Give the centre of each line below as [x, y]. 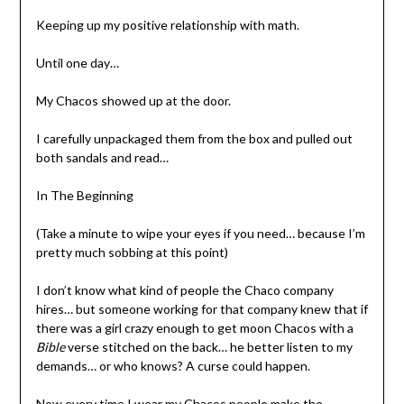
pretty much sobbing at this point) [132, 252]
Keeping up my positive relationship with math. [167, 24]
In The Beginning [84, 195]
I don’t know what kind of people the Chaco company [184, 289]
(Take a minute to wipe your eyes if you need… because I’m [200, 233]
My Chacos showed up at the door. [133, 100]
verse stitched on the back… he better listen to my [210, 346]
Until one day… [77, 62]
